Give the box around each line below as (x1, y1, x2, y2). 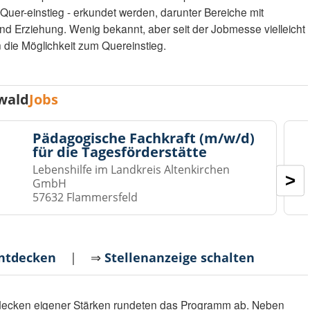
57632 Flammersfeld (33, 190, 138, 206)
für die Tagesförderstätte (33, 143, 208, 162)
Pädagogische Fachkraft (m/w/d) (33, 129, 255, 148)
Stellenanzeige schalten (104, 249, 255, 266)
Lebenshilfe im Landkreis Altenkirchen (33, 162, 230, 178)
